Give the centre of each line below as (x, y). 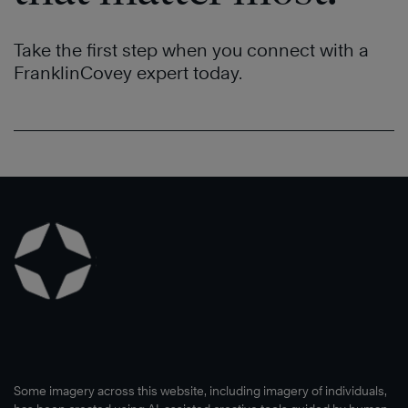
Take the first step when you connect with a (191, 51)
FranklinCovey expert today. (128, 73)
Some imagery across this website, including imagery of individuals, (200, 391)
